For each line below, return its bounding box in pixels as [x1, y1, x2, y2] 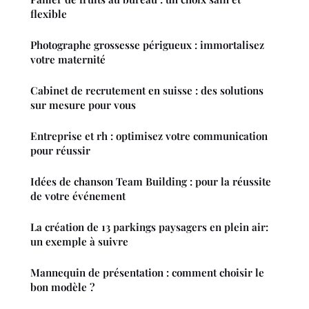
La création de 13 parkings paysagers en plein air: [30, 220, 268, 235]
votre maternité [30, 52, 106, 67]
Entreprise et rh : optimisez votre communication [30, 129, 268, 143]
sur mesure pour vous [30, 98, 136, 112]
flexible [30, 7, 67, 21]
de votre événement [30, 189, 126, 203]
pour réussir [30, 143, 90, 158]
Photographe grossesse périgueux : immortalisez [30, 38, 264, 52]
